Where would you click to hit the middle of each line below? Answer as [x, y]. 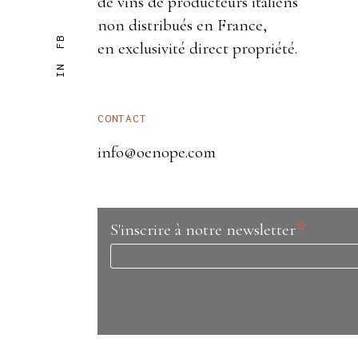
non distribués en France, [182, 25]
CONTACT [122, 118]
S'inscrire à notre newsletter [203, 230]
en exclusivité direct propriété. [197, 48]
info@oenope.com [157, 152]
